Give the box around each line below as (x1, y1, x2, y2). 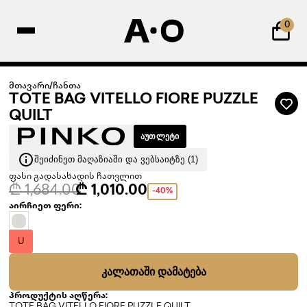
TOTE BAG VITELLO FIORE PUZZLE (9, 93, 258, 108)
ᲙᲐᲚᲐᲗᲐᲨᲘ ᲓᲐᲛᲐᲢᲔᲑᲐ (101, 265, 206, 278)
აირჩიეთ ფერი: (9, 201, 82, 211)
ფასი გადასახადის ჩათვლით (9, 172, 142, 182)
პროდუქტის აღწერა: (9, 291, 108, 301)
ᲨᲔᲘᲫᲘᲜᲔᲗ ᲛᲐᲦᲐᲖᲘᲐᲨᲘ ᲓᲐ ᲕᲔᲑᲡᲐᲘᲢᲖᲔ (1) (34, 154, 198, 164)
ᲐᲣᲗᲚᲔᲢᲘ (140, 132, 180, 141)
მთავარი (9, 82, 49, 91)
